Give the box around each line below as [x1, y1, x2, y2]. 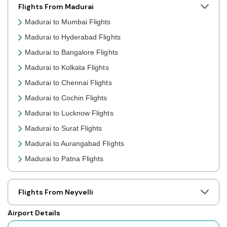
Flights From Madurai [18, 2, 94, 11]
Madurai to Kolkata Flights [25, 63, 109, 71]
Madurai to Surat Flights [25, 124, 102, 132]
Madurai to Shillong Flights [25, 200, 110, 208]
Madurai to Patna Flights [25, 154, 104, 163]
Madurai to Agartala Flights [25, 215, 111, 223]
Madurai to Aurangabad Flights [25, 139, 124, 147]
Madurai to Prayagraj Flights [25, 184, 116, 193]
